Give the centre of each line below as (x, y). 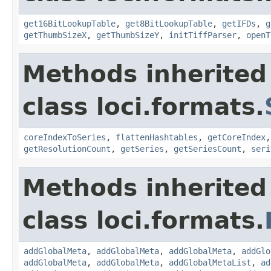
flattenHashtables (157, 137)
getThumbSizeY (128, 35)
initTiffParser (203, 35)
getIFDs (239, 23)
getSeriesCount (207, 149)
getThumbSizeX (55, 35)
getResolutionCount (67, 149)
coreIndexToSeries (65, 137)
